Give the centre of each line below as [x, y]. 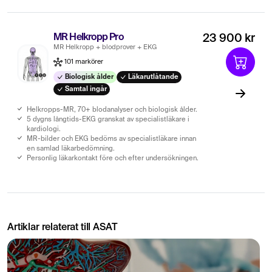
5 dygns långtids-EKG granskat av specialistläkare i [108, 119]
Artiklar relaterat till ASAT [62, 227]
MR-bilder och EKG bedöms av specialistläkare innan [111, 139]
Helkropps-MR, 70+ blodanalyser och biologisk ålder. [112, 110]
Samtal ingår [85, 89]
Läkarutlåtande [153, 77]
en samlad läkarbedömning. [71, 148]
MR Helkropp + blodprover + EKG [105, 47]
